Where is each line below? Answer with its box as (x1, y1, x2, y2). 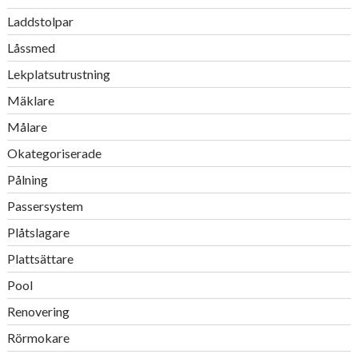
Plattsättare (6, 251, 74, 266)
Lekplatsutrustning (6, 66, 110, 82)
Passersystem (6, 198, 83, 213)
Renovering (6, 304, 70, 319)
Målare (6, 119, 47, 134)
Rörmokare (6, 330, 70, 345)
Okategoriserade (6, 145, 101, 161)
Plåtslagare (6, 225, 70, 240)
